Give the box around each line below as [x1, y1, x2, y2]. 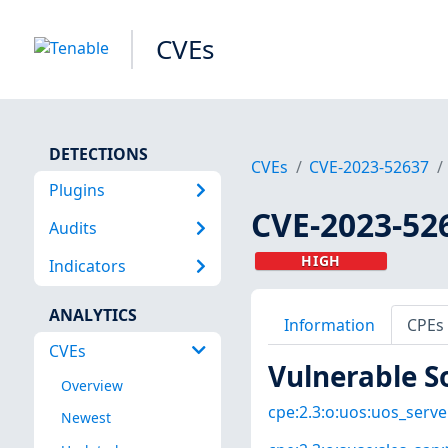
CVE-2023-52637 [309, 156, 430, 179]
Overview [60, 376, 123, 396]
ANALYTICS [48, 303, 137, 326]
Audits [48, 216, 97, 239]
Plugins [48, 178, 105, 201]
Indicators [48, 255, 126, 278]
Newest [60, 408, 111, 428]
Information [283, 313, 375, 336]
